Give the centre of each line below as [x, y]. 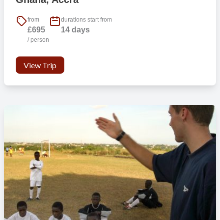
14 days [75, 30]
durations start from [86, 20]
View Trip [40, 65]
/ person [38, 40]
